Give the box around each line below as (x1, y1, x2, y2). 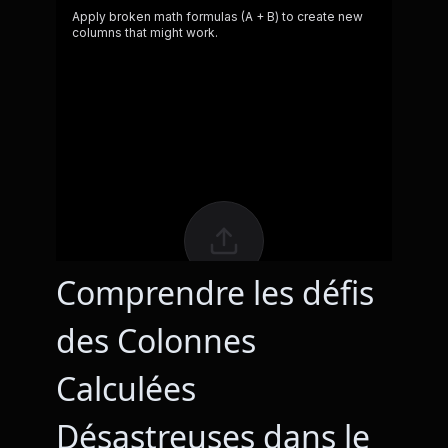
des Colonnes (56, 319, 256, 362)
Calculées (56, 367, 196, 410)
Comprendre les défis (56, 271, 374, 314)
